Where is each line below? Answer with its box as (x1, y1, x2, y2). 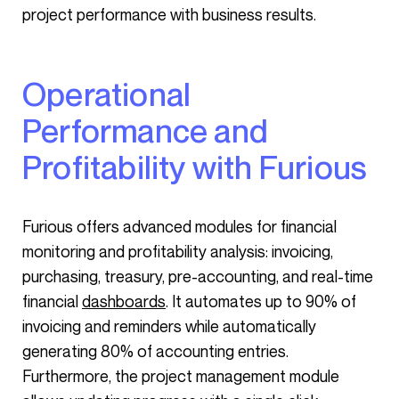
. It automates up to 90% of (166, 291, 356, 311)
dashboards (82, 291, 166, 311)
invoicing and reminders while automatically (22, 316, 316, 336)
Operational (22, 75, 47, 113)
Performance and (22, 111, 268, 150)
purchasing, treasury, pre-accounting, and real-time (22, 266, 373, 286)
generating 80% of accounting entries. (22, 341, 289, 361)
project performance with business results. (22, 4, 316, 24)
